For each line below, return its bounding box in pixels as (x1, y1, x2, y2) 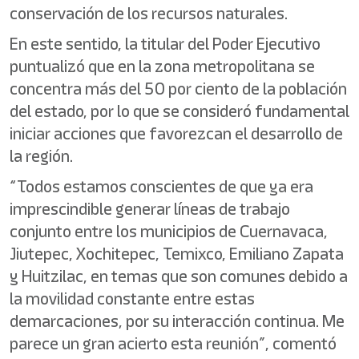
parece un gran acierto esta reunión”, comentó (10, 332, 337, 355)
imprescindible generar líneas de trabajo (10, 197, 290, 220)
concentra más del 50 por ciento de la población (10, 77, 347, 100)
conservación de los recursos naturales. (10, 2, 288, 25)
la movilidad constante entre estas (10, 287, 255, 310)
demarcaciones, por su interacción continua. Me (10, 309, 345, 333)
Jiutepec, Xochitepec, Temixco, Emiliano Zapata (10, 242, 344, 265)
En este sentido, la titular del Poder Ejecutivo (10, 32, 321, 55)
